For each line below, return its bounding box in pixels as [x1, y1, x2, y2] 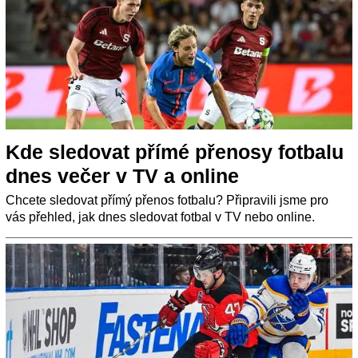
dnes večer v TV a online [6, 164, 239, 187]
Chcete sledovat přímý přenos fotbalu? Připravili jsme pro [6, 193, 328, 207]
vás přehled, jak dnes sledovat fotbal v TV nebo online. [6, 209, 315, 224]
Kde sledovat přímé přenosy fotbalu [6, 140, 344, 163]
